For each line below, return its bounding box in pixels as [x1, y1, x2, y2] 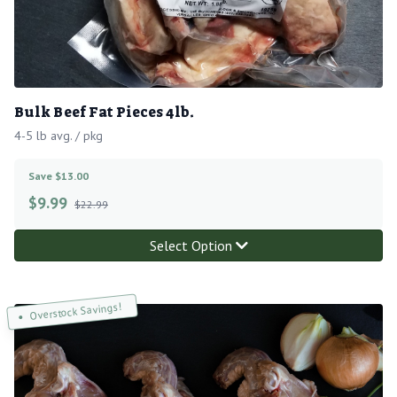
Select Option [149, 236, 236, 254]
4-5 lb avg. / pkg [14, 127, 103, 144]
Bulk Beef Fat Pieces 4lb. [14, 102, 194, 121]
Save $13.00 [28, 168, 89, 183]
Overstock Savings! [28, 299, 123, 323]
